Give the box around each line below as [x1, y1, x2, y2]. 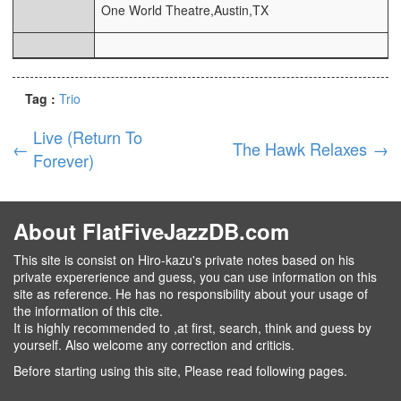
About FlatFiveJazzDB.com [13, 216, 289, 247]
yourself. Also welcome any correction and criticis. [13, 336, 294, 354]
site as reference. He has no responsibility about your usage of [13, 285, 368, 303]
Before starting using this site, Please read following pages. [13, 362, 347, 380]
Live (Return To [33, 125, 143, 149]
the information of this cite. [13, 302, 163, 320]
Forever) [33, 149, 95, 173]
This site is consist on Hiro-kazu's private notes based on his [13, 251, 354, 269]
